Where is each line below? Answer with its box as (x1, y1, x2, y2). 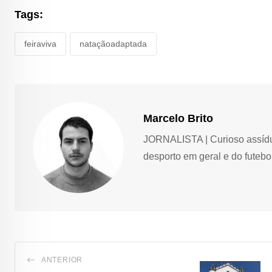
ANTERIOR (41, 256, 83, 265)
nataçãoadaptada (80, 38, 147, 49)
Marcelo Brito (143, 112, 214, 125)
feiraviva (24, 38, 56, 49)
